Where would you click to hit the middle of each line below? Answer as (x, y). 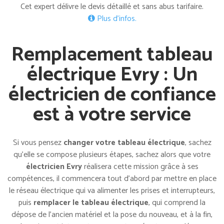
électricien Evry (54, 166)
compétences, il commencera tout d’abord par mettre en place (112, 178)
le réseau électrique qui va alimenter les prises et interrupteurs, (112, 190)
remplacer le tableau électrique (91, 202)
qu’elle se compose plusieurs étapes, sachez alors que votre (112, 154)
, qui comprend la (177, 202)
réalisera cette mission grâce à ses (140, 166)
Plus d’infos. (115, 18)
